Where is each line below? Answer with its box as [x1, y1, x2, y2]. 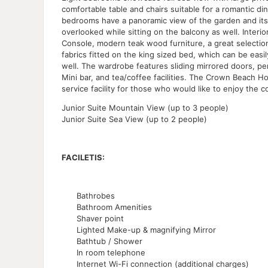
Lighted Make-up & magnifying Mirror [77, 224, 216, 234]
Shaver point [77, 213, 124, 223]
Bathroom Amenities [77, 202, 152, 212]
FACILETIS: [62, 152, 105, 162]
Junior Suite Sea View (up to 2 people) [62, 114, 207, 124]
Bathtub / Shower [77, 236, 142, 246]
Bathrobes [77, 190, 115, 200]
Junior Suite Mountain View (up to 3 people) [62, 102, 229, 112]
